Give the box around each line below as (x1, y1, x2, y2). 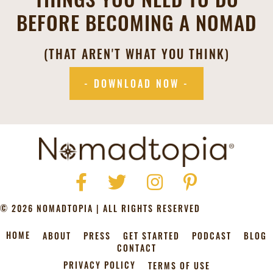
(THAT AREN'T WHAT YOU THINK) (43, 44, 230, 63)
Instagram (146, 173, 194, 186)
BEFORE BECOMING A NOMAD (16, 7, 257, 38)
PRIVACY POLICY (63, 258, 136, 272)
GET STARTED (123, 229, 180, 242)
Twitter (107, 173, 140, 186)
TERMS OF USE (147, 258, 210, 272)
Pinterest (183, 173, 224, 186)
